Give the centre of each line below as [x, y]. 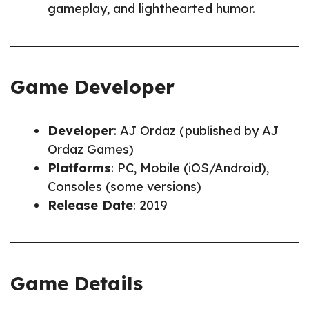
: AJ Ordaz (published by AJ [196, 131]
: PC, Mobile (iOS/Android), [190, 168]
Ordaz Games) [91, 150]
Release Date [90, 206]
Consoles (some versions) [124, 187]
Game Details [77, 283]
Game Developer [92, 87]
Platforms [79, 168]
